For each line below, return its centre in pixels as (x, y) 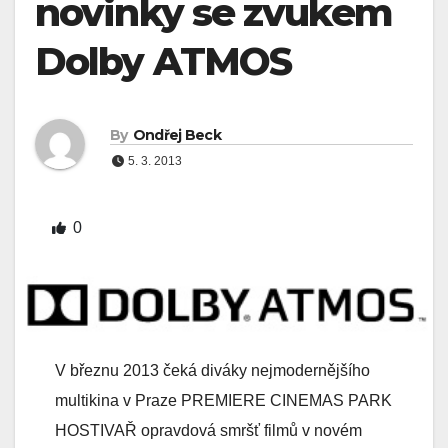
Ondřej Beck (176, 135)
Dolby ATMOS (163, 62)
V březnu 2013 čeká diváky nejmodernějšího (212, 371)
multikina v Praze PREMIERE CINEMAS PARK (223, 401)
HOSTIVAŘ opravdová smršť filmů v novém (208, 431)
